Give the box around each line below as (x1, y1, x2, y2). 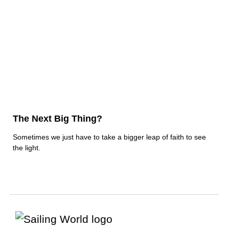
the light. (13, 144, 40, 152)
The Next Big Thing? (13, 113, 102, 124)
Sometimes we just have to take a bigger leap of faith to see (13, 133, 206, 142)
